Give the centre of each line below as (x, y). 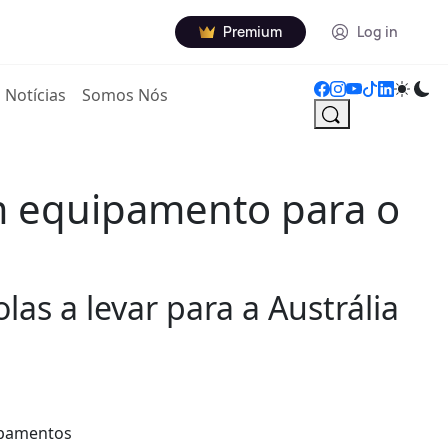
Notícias (36, 95)
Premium (252, 31)
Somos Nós (125, 95)
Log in (377, 31)
